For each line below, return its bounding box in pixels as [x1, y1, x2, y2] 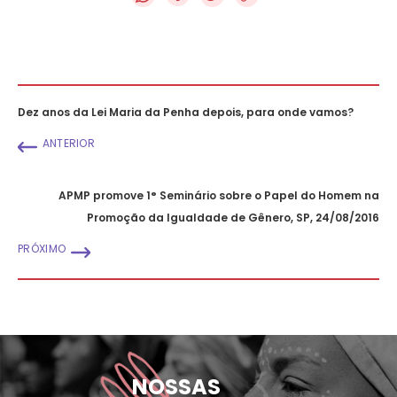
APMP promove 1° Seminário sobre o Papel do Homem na [58, 187, 379, 203]
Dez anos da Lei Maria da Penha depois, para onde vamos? [18, 104, 354, 120]
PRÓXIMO [18, 240, 66, 256]
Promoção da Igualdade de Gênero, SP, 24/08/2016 [87, 209, 379, 225]
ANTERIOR [42, 135, 96, 151]
